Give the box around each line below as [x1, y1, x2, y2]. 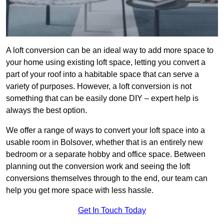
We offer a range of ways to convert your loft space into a [6, 126, 205, 135]
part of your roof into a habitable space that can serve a [6, 70, 199, 79]
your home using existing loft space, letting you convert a [6, 58, 205, 67]
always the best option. [6, 106, 87, 115]
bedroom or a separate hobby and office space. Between [6, 150, 205, 159]
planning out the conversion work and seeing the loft [6, 162, 190, 171]
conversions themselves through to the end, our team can [6, 174, 207, 183]
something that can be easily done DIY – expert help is [6, 94, 198, 103]
